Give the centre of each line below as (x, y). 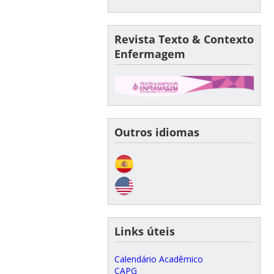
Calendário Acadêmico (158, 259)
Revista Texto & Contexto (184, 39)
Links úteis (144, 231)
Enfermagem (150, 54)
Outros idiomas (157, 132)
